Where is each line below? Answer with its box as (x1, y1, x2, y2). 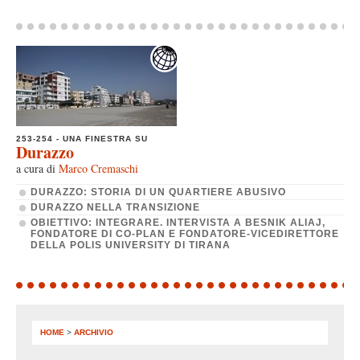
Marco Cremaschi (59, 160, 138, 176)
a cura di (16, 160, 59, 176)
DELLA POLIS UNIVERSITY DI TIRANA (31, 239, 231, 251)
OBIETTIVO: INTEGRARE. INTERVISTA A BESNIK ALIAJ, (31, 216, 325, 228)
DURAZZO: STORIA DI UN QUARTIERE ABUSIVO (31, 186, 286, 198)
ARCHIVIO (74, 327, 113, 337)
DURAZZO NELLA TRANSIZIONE (31, 201, 200, 213)
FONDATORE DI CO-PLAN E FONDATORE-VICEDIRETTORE (31, 227, 339, 239)
